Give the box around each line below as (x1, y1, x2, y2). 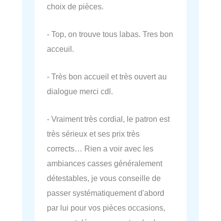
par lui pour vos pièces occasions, (47, 203, 165, 213)
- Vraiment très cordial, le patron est (47, 114, 170, 124)
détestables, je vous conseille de (47, 174, 161, 183)
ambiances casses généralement (47, 159, 162, 168)
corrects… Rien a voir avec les (47, 144, 153, 153)
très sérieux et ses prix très (47, 129, 140, 139)
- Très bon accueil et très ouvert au (47, 72, 167, 81)
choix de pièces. (47, 1, 104, 11)
